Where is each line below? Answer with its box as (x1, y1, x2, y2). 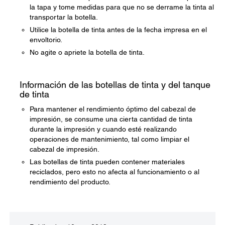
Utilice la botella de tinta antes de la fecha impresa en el (30, 26, 207, 34)
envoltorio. (30, 36, 62, 44)
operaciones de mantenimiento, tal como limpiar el (30, 135, 189, 143)
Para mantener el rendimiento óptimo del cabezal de (30, 105, 196, 113)
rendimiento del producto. (30, 178, 110, 186)
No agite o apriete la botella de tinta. (30, 48, 145, 56)
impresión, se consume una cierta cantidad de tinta (30, 115, 192, 123)
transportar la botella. (30, 13, 98, 21)
